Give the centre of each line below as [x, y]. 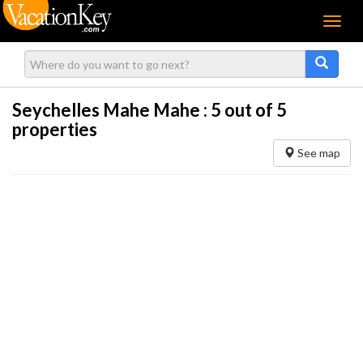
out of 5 [254, 110]
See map [318, 153]
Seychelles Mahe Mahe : [111, 110]
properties [55, 129]
